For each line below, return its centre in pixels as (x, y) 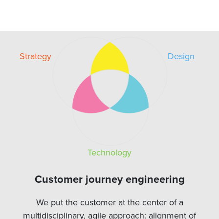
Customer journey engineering (109, 179)
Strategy (35, 56)
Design (181, 56)
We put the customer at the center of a (109, 202)
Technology (109, 152)
